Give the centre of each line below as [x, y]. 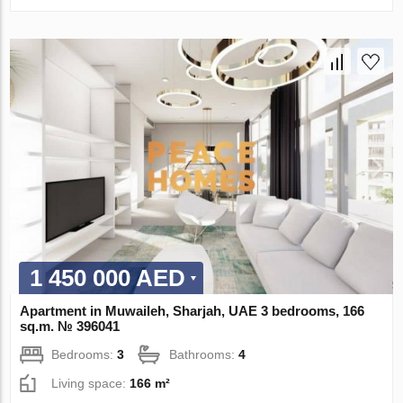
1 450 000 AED [108, 278]
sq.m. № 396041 [70, 326]
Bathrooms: [204, 354]
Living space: [91, 383]
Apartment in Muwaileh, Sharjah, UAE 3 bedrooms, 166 [193, 310]
